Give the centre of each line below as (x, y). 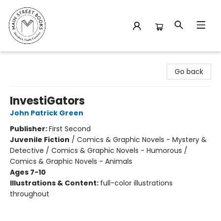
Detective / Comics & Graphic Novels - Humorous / (99, 150)
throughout (30, 194)
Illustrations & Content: (55, 183)
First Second (70, 129)
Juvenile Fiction (40, 140)
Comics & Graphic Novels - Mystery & (142, 140)
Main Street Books (38, 61)
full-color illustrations (136, 183)
